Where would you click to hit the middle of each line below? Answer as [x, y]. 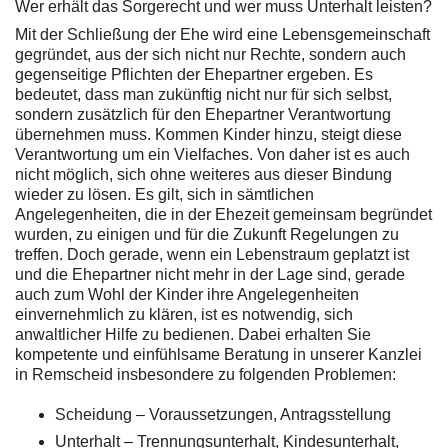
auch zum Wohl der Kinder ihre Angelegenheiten [187, 294]
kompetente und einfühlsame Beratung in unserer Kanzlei [218, 354]
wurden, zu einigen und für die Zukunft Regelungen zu [207, 234]
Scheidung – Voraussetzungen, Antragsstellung [223, 414]
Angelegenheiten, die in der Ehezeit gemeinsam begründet [223, 214]
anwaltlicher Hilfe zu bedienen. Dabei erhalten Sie [193, 334]
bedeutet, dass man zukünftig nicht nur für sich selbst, [203, 94]
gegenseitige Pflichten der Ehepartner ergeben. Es [194, 74]
